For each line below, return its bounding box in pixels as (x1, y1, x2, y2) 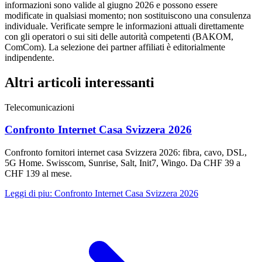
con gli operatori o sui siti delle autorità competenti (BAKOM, (5, 31, 233, 42)
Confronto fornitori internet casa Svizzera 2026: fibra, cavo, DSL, (5, 147, 247, 158)
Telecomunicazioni (5, 102, 74, 112)
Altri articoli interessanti (5, 74, 154, 90)
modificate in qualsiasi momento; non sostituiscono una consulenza (5, 10, 251, 20)
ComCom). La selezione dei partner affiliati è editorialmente (5, 42, 225, 52)
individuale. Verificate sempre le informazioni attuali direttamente (5, 20, 244, 31)
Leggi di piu (5, 188, 50, 199)
